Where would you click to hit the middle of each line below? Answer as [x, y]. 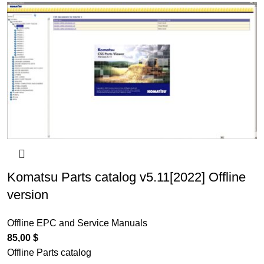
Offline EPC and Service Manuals [77, 223]
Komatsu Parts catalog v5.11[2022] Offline [126, 177]
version [27, 195]
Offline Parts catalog [49, 253]
